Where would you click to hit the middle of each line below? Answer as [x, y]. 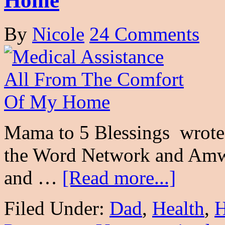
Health [178, 208]
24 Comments [144, 34]
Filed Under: [57, 208]
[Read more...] [119, 177]
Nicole [58, 34]
